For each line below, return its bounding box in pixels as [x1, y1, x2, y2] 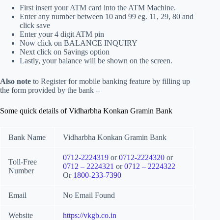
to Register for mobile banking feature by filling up [31, 77, 190, 86]
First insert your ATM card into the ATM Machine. [20, 3, 176, 12]
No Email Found [63, 191, 115, 200]
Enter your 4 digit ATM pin [20, 30, 104, 39]
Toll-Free [8, 158, 37, 166]
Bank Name [8, 133, 46, 142]
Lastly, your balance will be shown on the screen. [20, 56, 172, 65]
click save [20, 21, 50, 30]
